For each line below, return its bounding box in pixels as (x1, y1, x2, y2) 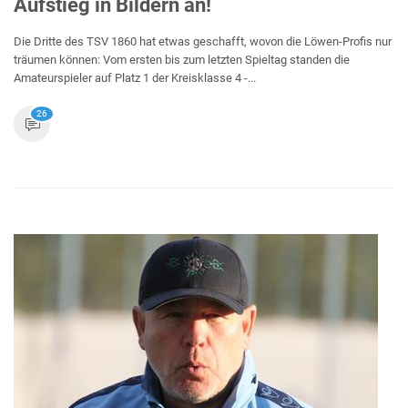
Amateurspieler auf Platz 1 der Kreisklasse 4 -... (14, 71, 256, 85)
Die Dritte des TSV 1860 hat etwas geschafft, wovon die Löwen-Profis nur (14, 35, 392, 48)
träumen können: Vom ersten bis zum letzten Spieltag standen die (14, 53, 350, 66)
